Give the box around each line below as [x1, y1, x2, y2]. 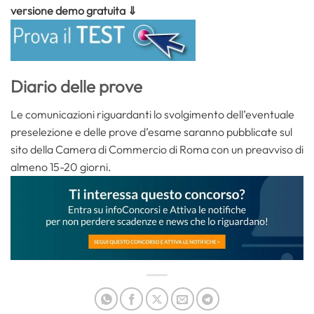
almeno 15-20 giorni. [11, 159, 111, 174]
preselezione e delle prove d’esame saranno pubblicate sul [11, 124, 292, 139]
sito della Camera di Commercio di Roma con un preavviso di [11, 142, 303, 156]
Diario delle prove [11, 75, 142, 97]
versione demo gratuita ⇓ [11, 4, 137, 18]
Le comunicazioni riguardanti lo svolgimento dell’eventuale [11, 107, 294, 121]
